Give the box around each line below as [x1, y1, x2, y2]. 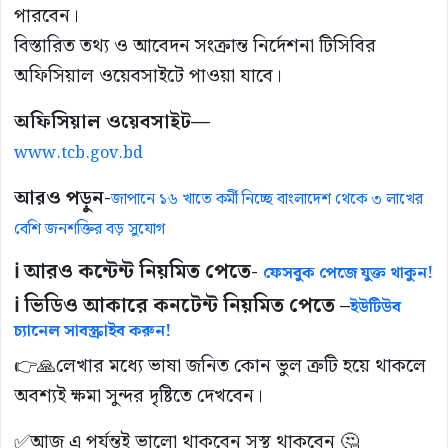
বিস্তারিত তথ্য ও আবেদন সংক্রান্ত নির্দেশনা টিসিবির [14, 31, 376, 63]
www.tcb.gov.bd [14, 141, 143, 167]
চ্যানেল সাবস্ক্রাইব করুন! [14, 319, 171, 345]
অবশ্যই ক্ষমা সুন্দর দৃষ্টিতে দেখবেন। [14, 381, 263, 413]
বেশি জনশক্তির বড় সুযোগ [14, 217, 165, 243]
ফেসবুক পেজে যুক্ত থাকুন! [263, 261, 433, 287]
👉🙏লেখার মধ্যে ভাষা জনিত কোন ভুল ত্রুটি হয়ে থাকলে [14, 351, 426, 383]
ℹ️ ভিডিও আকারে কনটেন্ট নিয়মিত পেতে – [14, 290, 350, 323]
